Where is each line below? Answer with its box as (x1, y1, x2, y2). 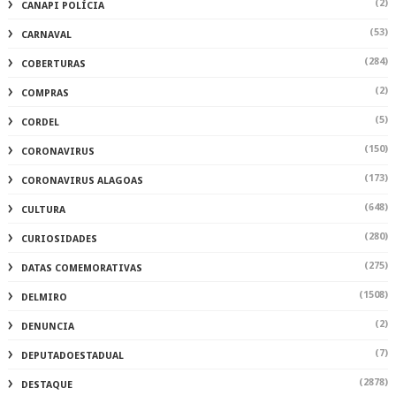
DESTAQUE (20, 378, 72, 391)
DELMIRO (20, 291, 67, 303)
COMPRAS (20, 87, 69, 99)
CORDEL (20, 116, 59, 128)
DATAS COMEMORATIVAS (20, 262, 142, 274)
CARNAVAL (20, 28, 72, 41)
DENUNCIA (20, 320, 74, 332)
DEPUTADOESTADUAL (20, 349, 124, 362)
